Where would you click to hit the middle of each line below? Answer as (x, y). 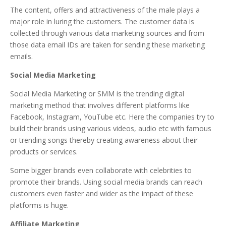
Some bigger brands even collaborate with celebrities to (101, 170)
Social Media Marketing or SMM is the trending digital (97, 93)
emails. (21, 56)
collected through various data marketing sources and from (107, 33)
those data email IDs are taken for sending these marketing (107, 44)
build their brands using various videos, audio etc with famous (111, 128)
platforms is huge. (39, 205)
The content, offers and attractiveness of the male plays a (105, 10)
